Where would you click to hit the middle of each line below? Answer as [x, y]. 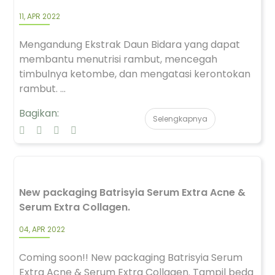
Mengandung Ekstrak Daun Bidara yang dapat [130, 45]
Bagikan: [39, 113]
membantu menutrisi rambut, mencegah [118, 59]
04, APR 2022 [42, 229]
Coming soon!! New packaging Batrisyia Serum [131, 258]
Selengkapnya [180, 119]
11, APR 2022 [40, 16]
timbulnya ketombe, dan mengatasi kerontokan [135, 74]
